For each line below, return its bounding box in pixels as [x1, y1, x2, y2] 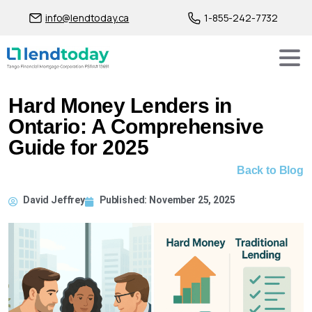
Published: [99, 194, 150, 205]
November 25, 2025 [149, 194, 235, 205]
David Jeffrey [23, 194, 85, 205]
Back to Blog [236, 164, 304, 176]
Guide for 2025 [8, 136, 149, 159]
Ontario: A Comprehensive [8, 115, 264, 138]
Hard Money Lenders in [8, 94, 232, 117]
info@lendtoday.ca [45, 10, 130, 24]
